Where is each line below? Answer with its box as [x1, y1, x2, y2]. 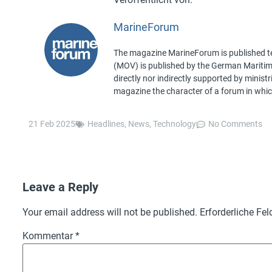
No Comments [208, 119, 262, 129]
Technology [153, 119, 196, 129]
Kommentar [22, 230, 75, 242]
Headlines [87, 119, 124, 129]
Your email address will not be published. [22, 206, 197, 219]
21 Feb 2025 [29, 119, 75, 129]
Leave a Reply [22, 180, 98, 195]
